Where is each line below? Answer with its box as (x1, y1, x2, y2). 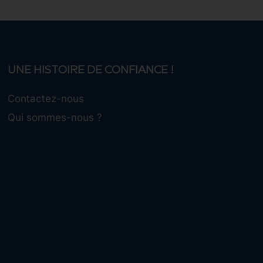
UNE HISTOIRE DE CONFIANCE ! (8, 65, 174, 76)
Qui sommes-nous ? (8, 112, 103, 123)
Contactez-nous (8, 93, 85, 104)
